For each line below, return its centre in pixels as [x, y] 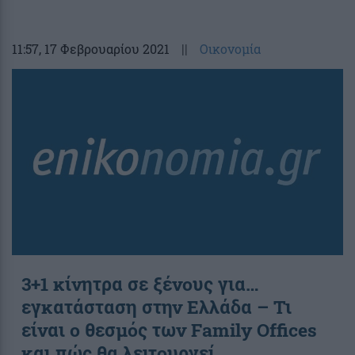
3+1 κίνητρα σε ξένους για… [140, 283]
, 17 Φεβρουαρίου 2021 [104, 48]
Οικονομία [230, 48]
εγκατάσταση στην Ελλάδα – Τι [157, 306]
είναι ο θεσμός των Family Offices [169, 329]
